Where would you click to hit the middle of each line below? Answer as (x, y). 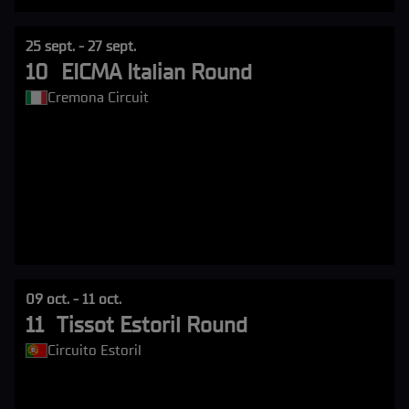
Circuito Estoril (94, 350)
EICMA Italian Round (157, 72)
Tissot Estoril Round (152, 325)
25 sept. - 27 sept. (81, 46)
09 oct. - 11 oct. (73, 299)
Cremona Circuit (98, 97)
